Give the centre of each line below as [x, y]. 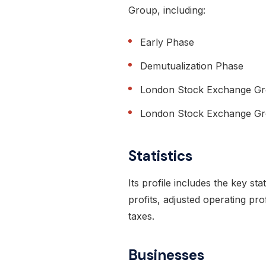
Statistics [160, 156]
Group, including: [167, 10]
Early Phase [167, 42]
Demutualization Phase [192, 66]
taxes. [141, 216]
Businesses [166, 255]
